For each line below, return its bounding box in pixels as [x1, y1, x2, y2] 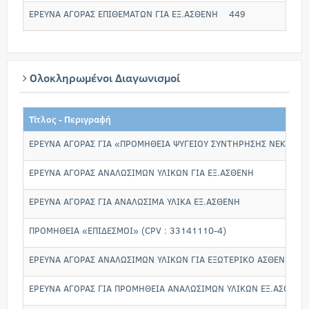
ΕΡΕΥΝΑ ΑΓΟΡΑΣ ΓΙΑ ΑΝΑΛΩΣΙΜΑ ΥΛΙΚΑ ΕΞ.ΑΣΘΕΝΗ [29, 195, 240, 208]
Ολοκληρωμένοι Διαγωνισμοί [27, 70, 180, 85]
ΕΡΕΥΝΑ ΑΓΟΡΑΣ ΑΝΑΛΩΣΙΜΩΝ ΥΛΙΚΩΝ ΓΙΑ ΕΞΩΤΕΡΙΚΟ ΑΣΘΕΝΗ [29, 253, 291, 266]
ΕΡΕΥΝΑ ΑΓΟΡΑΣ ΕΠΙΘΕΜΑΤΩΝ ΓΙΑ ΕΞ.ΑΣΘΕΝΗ [29, 8, 218, 20]
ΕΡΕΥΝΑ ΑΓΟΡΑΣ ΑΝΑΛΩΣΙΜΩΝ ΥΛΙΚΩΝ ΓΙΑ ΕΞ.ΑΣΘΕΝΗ [29, 166, 254, 179]
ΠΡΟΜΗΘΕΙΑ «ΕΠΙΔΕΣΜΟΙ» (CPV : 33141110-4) [29, 224, 226, 237]
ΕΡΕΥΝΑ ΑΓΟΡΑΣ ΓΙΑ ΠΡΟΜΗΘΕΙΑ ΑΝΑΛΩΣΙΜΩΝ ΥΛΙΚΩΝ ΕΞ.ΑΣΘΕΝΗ [29, 282, 307, 295]
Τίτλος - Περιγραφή [29, 113, 111, 126]
